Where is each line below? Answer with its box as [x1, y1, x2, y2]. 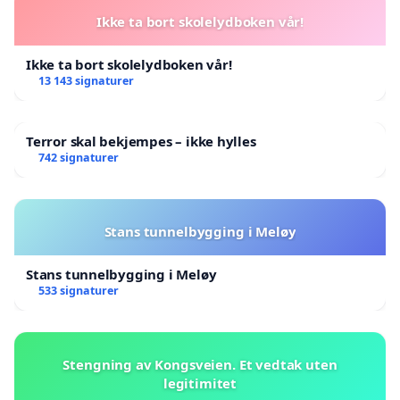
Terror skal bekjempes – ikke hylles [26, 131, 256, 150]
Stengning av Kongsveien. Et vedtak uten [62, 354, 337, 373]
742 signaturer [37, 149, 119, 165]
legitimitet [162, 373, 237, 392]
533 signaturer [37, 282, 119, 298]
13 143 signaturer [37, 72, 134, 88]
